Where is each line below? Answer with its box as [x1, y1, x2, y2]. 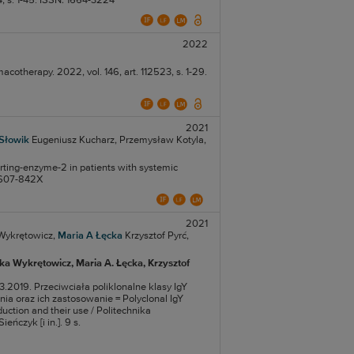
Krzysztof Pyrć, [124, 231, 189, 241]
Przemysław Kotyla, [119, 135, 206, 145]
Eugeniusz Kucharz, [31, 135, 117, 145]
